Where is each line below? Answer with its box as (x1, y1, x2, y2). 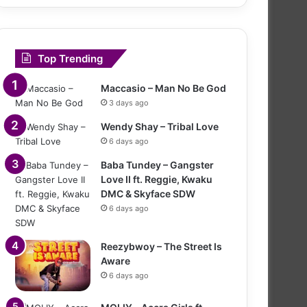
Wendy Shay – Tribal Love (101, 120, 219, 132)
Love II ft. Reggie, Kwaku (101, 173, 212, 185)
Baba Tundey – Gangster (101, 158, 214, 171)
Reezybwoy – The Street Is (101, 240, 222, 252)
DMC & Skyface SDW (101, 187, 195, 199)
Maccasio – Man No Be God (101, 82, 226, 94)
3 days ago (109, 97, 149, 108)
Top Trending (38, 51, 103, 65)
